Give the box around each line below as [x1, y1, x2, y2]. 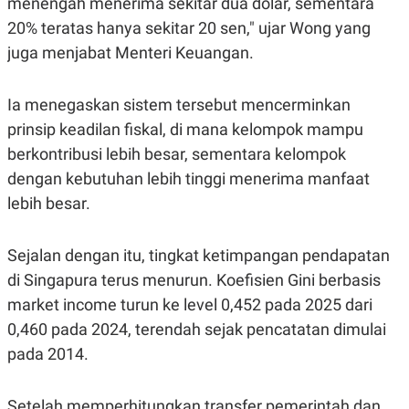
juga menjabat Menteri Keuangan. [7, 42, 254, 62]
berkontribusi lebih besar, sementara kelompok [7, 143, 346, 163]
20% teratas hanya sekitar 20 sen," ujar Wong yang [7, 17, 371, 37]
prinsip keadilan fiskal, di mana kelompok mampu [7, 119, 363, 139]
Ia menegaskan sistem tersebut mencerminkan [7, 94, 351, 114]
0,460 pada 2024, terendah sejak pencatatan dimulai [7, 319, 386, 339]
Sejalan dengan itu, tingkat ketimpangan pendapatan [7, 245, 390, 265]
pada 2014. [7, 343, 89, 363]
